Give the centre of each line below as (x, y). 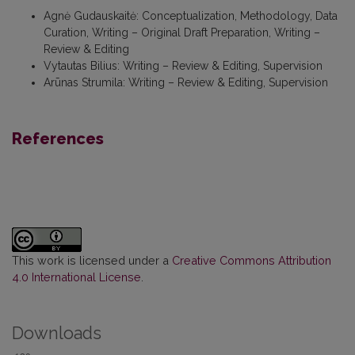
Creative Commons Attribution (252, 261)
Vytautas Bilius (80, 66)
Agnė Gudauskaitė (90, 16)
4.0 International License (76, 277)
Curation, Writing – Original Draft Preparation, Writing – (182, 33)
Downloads (57, 334)
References (58, 139)
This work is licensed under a (92, 261)
